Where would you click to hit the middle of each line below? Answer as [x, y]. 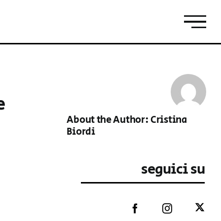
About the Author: [109, 120]
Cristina [169, 120]
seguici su [173, 169]
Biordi [81, 132]
